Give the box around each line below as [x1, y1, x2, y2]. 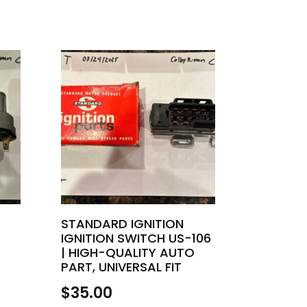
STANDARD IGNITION [61, 214, 184, 232]
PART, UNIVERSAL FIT [61, 258, 182, 275]
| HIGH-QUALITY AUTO [61, 243, 195, 261]
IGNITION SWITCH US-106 [61, 229, 212, 247]
